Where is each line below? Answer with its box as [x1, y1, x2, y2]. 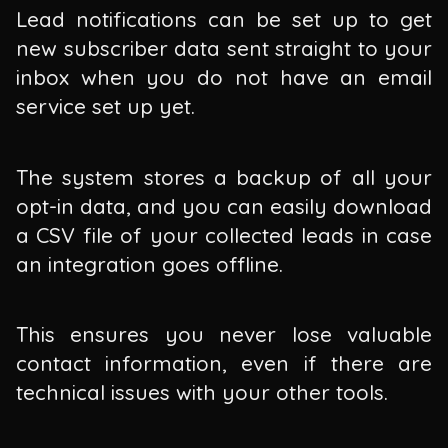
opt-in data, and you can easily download [16, 192, 432, 219]
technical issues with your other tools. [16, 379, 388, 406]
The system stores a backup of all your [16, 163, 432, 190]
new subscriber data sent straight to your [16, 35, 432, 62]
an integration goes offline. [16, 250, 283, 277]
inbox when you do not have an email [16, 64, 432, 91]
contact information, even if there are [16, 350, 432, 377]
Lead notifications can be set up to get [16, 6, 432, 33]
